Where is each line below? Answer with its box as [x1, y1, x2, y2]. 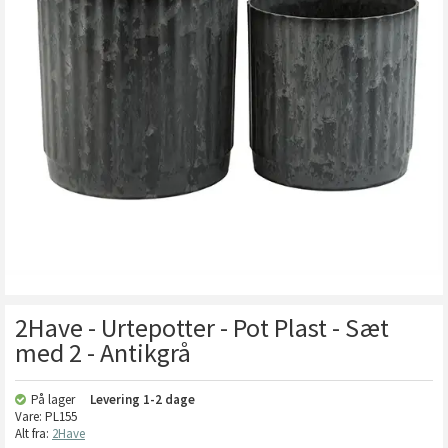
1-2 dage [143, 391, 195, 408]
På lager [31, 391, 75, 408]
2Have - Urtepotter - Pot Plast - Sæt [15, 311, 389, 344]
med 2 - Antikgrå [15, 336, 191, 369]
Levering [90, 391, 143, 408]
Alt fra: [15, 425, 52, 442]
